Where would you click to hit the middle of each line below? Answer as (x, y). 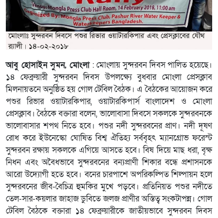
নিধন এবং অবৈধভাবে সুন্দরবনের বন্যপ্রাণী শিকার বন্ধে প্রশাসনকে (109, 163)
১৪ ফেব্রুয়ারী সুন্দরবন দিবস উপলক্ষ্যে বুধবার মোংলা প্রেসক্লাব (109, 78)
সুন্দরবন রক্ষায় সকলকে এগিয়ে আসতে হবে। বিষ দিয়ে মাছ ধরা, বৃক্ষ (109, 151)
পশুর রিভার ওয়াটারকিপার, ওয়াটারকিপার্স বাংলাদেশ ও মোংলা (109, 102)
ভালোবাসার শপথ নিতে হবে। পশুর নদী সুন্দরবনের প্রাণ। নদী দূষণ (109, 126)
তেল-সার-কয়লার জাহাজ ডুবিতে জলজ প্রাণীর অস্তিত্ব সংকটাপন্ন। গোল (109, 199)
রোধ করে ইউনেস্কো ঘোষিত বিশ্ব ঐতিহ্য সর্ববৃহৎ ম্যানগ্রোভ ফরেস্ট (109, 138)
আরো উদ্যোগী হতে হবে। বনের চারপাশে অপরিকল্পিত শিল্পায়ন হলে (109, 175)
